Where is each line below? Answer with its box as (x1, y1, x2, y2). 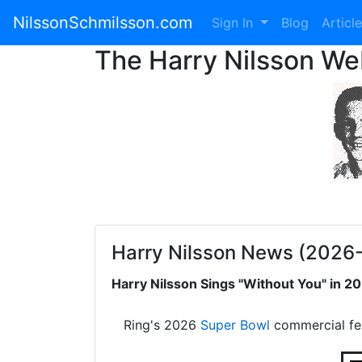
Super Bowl (200, 317, 270, 333)
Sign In (212, 15, 257, 31)
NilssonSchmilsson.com (13, 13, 192, 32)
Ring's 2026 (124, 317, 200, 333)
